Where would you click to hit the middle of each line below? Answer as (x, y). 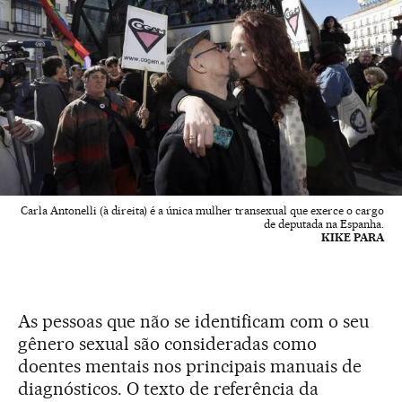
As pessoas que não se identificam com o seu (194, 321)
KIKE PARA (353, 237)
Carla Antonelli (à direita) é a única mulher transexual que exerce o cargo (202, 210)
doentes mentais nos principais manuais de (190, 366)
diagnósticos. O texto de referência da (169, 388)
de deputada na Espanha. (324, 223)
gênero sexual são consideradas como (168, 343)
